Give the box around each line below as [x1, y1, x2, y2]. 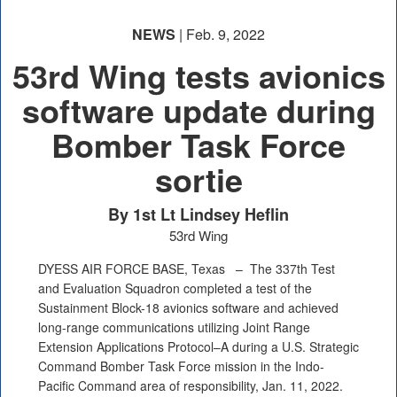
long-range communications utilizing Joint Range [38, 318, 310, 337]
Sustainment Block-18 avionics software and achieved [38, 299, 339, 317]
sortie [154, 156, 243, 203]
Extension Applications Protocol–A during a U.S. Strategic [38, 338, 359, 356]
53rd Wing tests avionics [12, 52, 385, 99]
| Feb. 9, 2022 [175, 24, 265, 45]
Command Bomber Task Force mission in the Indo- [38, 357, 324, 376]
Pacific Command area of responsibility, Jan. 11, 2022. [38, 377, 343, 395]
